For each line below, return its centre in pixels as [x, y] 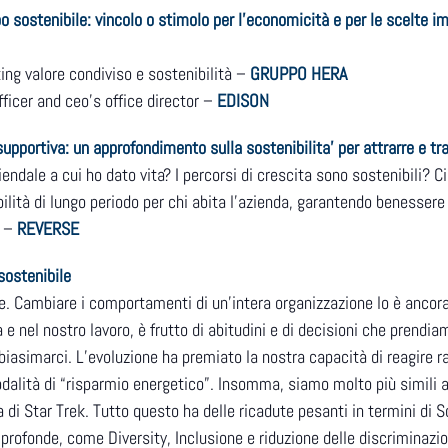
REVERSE [46, 229]
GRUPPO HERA [298, 74]
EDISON [243, 101]
